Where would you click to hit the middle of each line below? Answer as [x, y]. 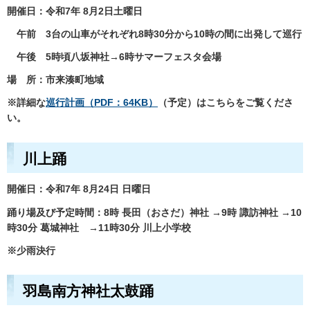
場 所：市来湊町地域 [55, 80]
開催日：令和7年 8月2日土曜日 [80, 11]
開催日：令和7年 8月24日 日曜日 [84, 189]
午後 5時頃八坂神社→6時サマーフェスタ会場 [114, 57]
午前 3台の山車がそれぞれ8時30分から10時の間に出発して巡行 [154, 34]
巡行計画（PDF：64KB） [102, 103]
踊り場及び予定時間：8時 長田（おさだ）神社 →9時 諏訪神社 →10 [154, 212]
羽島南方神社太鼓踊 [88, 291]
